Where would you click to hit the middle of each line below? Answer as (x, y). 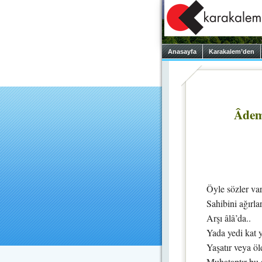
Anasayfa (182, 51)
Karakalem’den (232, 51)
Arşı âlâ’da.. (229, 218)
